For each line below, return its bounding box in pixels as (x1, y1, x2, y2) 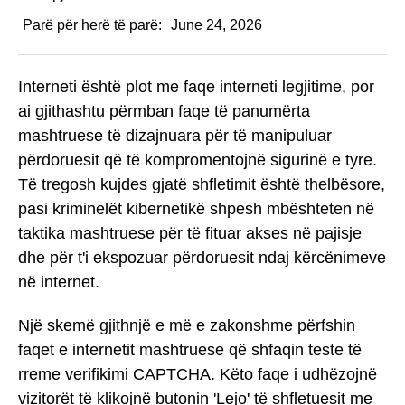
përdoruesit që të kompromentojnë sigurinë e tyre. (18, 150, 377, 169)
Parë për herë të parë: (23, 17, 162, 33)
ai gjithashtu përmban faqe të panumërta (18, 101, 310, 120)
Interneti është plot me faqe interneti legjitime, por (18, 77, 374, 96)
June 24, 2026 (171, 17, 262, 33)
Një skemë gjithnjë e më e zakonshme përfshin (18, 316, 355, 335)
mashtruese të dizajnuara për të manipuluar (18, 126, 332, 145)
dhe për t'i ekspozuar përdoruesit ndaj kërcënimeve (18, 248, 386, 267)
